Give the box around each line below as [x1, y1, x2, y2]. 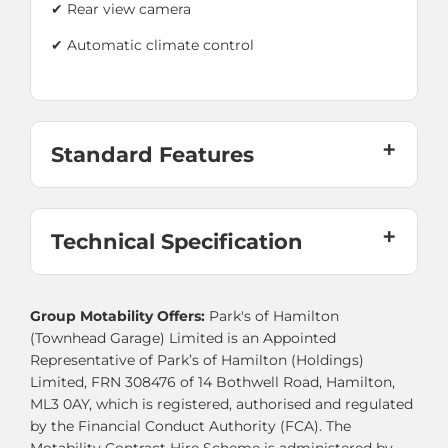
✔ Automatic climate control [51, 36, 254, 55]
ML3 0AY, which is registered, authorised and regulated [30, 395, 413, 414]
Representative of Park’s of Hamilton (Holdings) [30, 351, 364, 370]
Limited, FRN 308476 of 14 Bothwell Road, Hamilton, [30, 373, 395, 392]
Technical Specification [51, 229, 303, 255]
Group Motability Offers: [30, 307, 209, 326]
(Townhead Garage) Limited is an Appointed [30, 329, 336, 348]
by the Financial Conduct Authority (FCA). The [30, 417, 351, 436]
